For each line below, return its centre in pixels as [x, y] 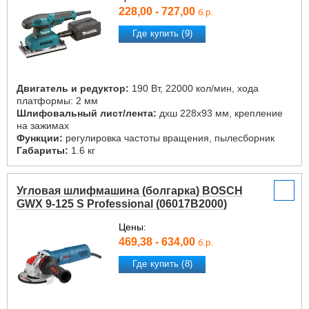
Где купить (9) [162, 34]
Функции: [40, 138]
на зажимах [43, 126]
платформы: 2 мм [57, 101]
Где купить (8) [162, 264]
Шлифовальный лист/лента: [87, 113]
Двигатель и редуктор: [73, 88]
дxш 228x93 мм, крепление [220, 113]
